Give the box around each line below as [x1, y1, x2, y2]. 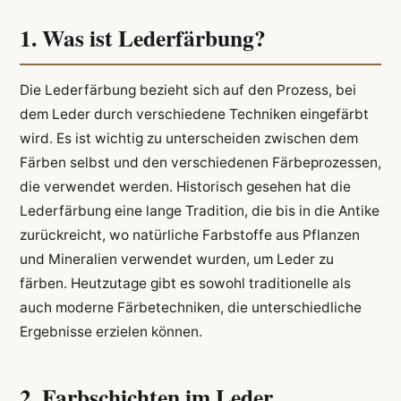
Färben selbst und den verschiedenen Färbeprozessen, [19, 154, 381, 172]
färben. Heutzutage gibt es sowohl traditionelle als [19, 275, 351, 293]
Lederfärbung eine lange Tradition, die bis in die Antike [19, 202, 380, 220]
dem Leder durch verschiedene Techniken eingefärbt [19, 106, 369, 124]
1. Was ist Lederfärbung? [19, 20, 266, 55]
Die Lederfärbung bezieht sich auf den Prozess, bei [19, 81, 356, 99]
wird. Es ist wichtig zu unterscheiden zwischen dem [19, 130, 358, 148]
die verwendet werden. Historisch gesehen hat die [19, 178, 351, 196]
